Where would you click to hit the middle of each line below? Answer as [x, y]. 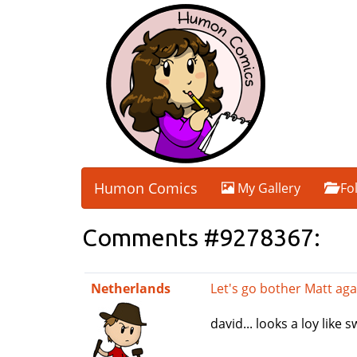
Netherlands [131, 288]
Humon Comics [146, 188]
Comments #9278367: [201, 237]
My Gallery [267, 188]
